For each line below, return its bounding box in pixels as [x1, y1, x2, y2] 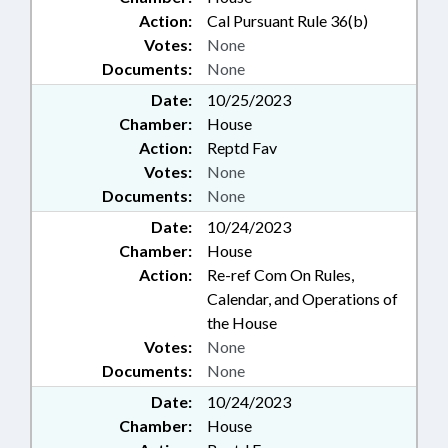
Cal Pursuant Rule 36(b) [207, 11, 368, 31]
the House [207, 313, 277, 333]
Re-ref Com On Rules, [207, 265, 354, 285]
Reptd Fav [207, 138, 277, 158]
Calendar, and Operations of [207, 289, 398, 309]
